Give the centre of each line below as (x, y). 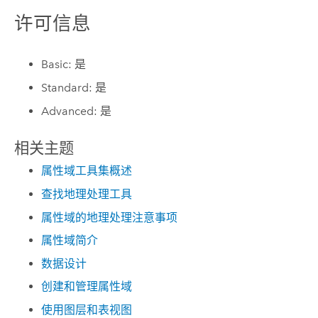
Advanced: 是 (77, 111)
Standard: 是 (74, 87)
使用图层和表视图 (87, 309)
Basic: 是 (64, 65)
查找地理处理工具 (87, 194)
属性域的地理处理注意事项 (110, 217)
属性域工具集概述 (87, 171)
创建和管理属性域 (87, 287)
